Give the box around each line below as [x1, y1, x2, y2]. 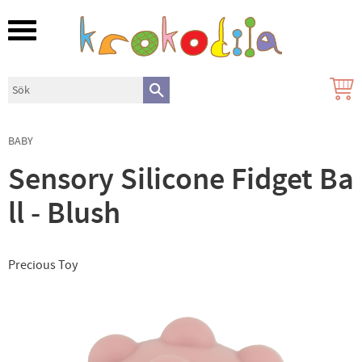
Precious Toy [8, 256, 78, 273]
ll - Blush [8, 192, 120, 234]
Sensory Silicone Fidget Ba [8, 158, 354, 200]
